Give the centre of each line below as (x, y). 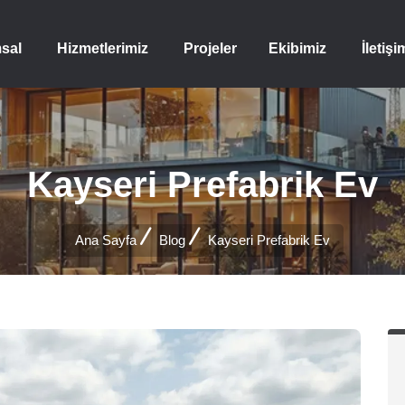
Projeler (210, 48)
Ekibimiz (297, 48)
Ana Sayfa (106, 240)
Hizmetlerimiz (103, 48)
